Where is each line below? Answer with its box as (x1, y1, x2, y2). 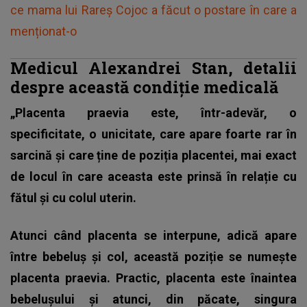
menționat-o (10, 23, 77, 38)
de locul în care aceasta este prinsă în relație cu (10, 169, 297, 184)
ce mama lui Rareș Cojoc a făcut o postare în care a (10, 2, 297, 17)
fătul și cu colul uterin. (10, 190, 136, 205)
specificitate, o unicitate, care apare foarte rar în (10, 126, 297, 141)
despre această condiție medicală (10, 75, 278, 97)
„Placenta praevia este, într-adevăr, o (10, 105, 297, 120)
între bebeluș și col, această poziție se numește (10, 249, 297, 264)
